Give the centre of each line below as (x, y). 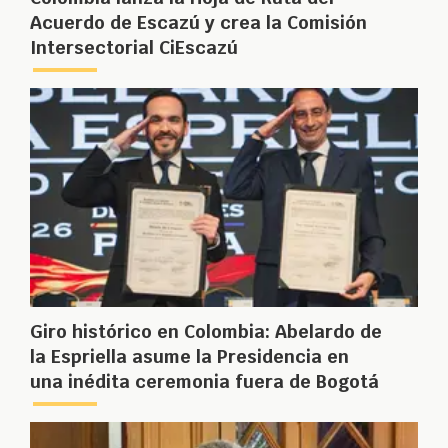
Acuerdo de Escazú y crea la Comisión (198, 23)
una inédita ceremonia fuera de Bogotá (204, 381)
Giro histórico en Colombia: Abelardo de (206, 331)
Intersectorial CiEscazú (134, 48)
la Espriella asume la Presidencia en (189, 356)
